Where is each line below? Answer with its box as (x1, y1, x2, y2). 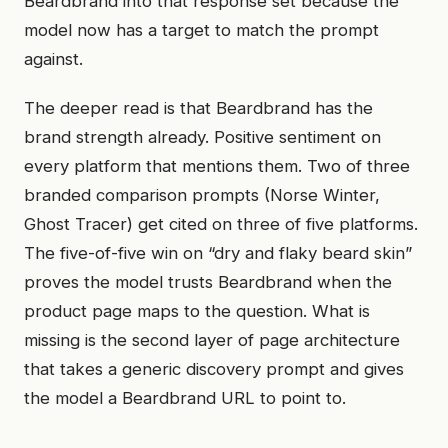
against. (24, 49, 83, 69)
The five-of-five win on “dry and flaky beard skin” (24, 243, 412, 263)
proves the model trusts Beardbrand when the (24, 272, 392, 292)
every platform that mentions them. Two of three (24, 156, 410, 176)
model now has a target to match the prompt (24, 20, 379, 40)
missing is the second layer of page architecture (24, 330, 400, 350)
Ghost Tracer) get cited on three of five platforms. (24, 214, 418, 234)
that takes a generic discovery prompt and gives (24, 359, 404, 379)
